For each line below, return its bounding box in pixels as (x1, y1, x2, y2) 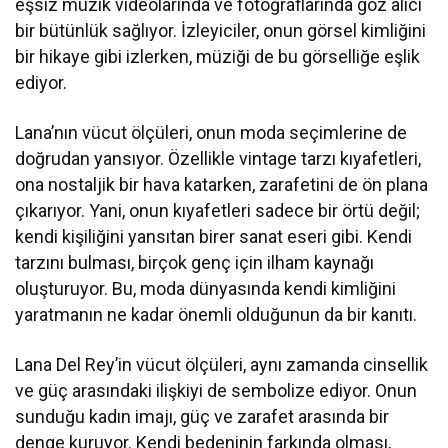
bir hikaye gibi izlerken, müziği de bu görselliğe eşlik (15, 46, 421, 68)
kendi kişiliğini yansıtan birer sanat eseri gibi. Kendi (15, 226, 413, 248)
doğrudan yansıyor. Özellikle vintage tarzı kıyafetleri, (15, 148, 422, 170)
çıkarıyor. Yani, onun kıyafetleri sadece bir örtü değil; (15, 200, 421, 222)
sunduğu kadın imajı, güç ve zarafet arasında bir (15, 406, 390, 428)
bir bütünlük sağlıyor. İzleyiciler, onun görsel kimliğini (15, 20, 427, 42)
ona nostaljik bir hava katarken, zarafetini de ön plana (15, 174, 429, 196)
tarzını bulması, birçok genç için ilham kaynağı (15, 252, 375, 274)
